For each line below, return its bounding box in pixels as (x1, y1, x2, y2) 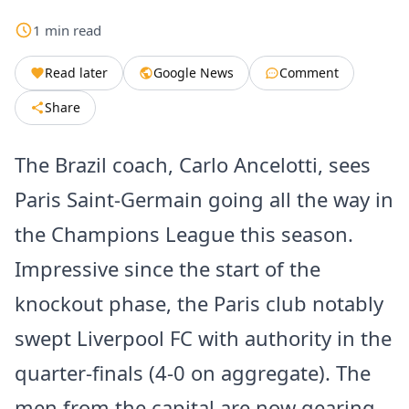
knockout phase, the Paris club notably (15, 289, 383, 318)
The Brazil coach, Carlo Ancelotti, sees (15, 151, 371, 179)
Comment (279, 64, 339, 82)
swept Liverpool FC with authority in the (15, 324, 392, 352)
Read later (45, 64, 108, 82)
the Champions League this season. (15, 220, 353, 248)
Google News (153, 64, 234, 82)
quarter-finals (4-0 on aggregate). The (15, 359, 371, 387)
